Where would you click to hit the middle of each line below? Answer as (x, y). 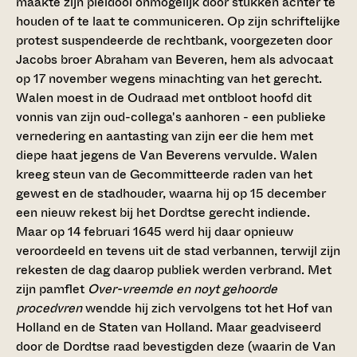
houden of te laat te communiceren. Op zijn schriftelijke (178, 22)
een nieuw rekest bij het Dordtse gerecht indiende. (163, 213)
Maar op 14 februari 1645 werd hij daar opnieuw (155, 232)
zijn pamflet (52, 289)
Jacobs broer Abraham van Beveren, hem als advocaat (175, 60)
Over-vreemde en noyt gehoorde (182, 289)
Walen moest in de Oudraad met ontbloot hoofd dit (164, 98)
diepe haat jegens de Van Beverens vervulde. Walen (167, 155)
